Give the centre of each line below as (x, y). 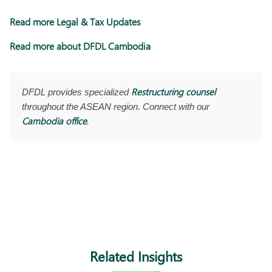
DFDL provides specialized (76, 92)
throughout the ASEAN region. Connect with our (116, 106)
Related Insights (136, 256)
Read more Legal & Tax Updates (75, 21)
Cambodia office (54, 121)
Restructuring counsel (173, 91)
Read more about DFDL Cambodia (80, 46)
